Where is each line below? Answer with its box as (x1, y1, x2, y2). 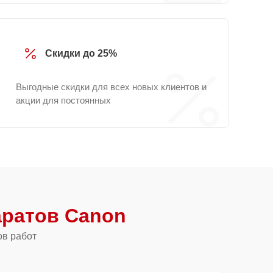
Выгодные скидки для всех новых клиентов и (16, 82, 207, 92)
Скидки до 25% (45, 48, 117, 58)
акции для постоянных (16, 95, 111, 105)
